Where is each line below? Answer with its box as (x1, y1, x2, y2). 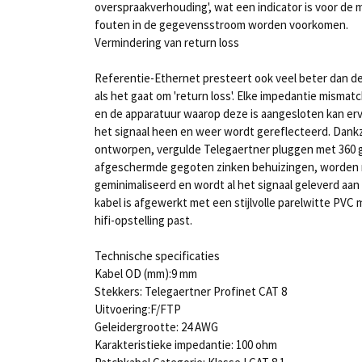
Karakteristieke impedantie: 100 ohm (95, 337, 277, 352)
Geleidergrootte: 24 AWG (95, 319, 218, 335)
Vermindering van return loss (95, 35, 239, 50)
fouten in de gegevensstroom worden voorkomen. (95, 17, 348, 32)
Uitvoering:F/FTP (95, 301, 181, 317)
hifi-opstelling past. (95, 213, 192, 228)
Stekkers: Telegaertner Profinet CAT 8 (95, 284, 287, 299)
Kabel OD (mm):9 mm (95, 266, 197, 281)
